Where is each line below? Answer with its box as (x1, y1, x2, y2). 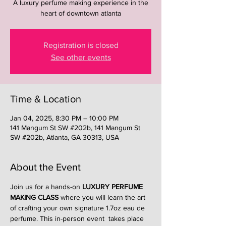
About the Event (10, 161, 81, 173)
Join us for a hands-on (10, 182, 82, 191)
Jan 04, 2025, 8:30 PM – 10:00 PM (10, 114, 119, 122)
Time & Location (10, 93, 81, 104)
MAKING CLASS (10, 193, 59, 201)
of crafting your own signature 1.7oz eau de (10, 203, 147, 212)
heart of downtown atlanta (40, 9, 121, 17)
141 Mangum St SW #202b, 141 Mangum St (10, 123, 140, 132)
